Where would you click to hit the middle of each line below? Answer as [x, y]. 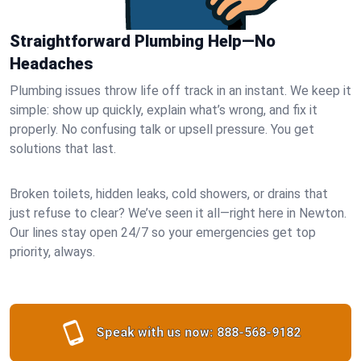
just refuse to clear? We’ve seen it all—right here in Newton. [178, 213]
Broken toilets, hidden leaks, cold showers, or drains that [169, 194]
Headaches [51, 64]
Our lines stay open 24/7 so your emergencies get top [163, 232]
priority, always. [52, 252]
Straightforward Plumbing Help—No [143, 41]
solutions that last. [63, 149]
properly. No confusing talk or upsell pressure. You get [162, 129]
